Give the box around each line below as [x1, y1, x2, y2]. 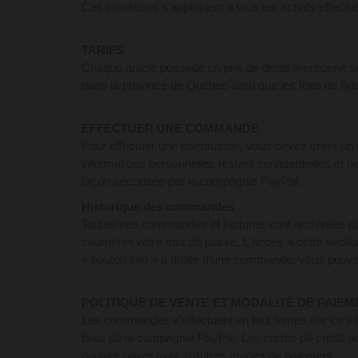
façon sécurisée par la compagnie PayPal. [82, 174, 301, 188]
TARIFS [82, 43, 124, 57]
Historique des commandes [82, 200, 234, 213]
